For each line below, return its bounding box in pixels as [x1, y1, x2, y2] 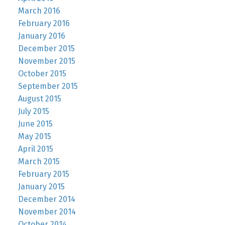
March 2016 [18, 6, 60, 16]
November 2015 [18, 56, 75, 66]
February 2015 [18, 169, 69, 179]
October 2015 [18, 68, 66, 78]
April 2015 [18, 144, 53, 154]
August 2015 [18, 93, 61, 103]
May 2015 [18, 131, 51, 141]
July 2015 [18, 106, 49, 116]
